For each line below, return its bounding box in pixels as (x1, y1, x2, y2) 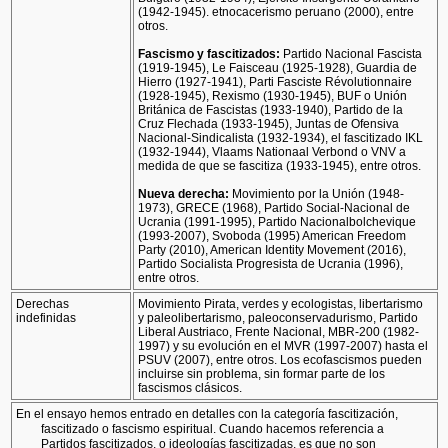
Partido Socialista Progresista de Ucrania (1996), (138, 257, 404, 272)
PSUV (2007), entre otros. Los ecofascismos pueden (138, 353, 423, 368)
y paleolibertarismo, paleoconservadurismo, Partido (138, 311, 419, 326)
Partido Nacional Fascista (280, 47, 423, 62)
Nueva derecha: (138, 187, 230, 202)
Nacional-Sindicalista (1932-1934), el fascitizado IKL (138, 131, 424, 146)
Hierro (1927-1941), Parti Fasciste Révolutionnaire (138, 75, 413, 90)
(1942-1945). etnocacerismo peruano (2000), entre (138, 5, 415, 20)
